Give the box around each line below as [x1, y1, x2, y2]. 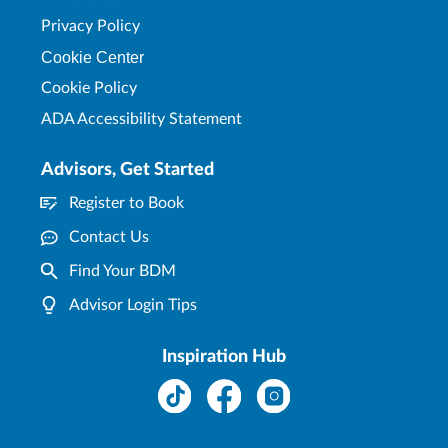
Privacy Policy [41, 17, 140, 34]
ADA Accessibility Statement [41, 110, 242, 127]
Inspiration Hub [162, 347, 286, 366]
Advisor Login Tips [69, 296, 197, 313]
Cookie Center [41, 48, 144, 66]
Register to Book [69, 194, 184, 211]
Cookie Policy [41, 79, 137, 96]
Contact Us [69, 228, 149, 245]
